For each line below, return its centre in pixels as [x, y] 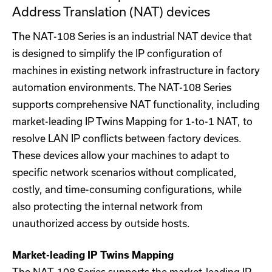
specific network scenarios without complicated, [124, 173]
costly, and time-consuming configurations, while [127, 190]
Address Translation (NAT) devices [111, 12]
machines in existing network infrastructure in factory [136, 71]
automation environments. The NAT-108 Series [122, 88]
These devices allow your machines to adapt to [121, 156]
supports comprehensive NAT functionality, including [136, 105]
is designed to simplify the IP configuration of [117, 54]
